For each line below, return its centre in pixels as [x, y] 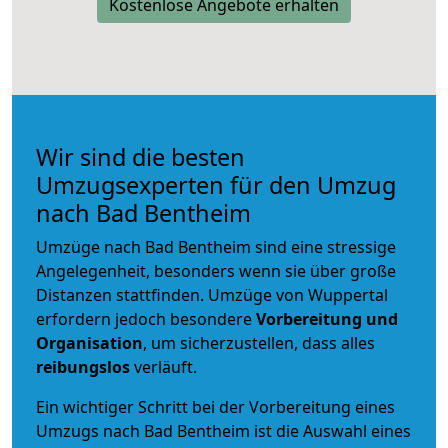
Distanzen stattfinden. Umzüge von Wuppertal [212, 294]
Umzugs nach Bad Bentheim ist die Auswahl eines [223, 430]
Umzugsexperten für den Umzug [216, 184]
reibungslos [83, 366]
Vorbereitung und [327, 318]
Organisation [89, 342]
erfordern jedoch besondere [146, 318]
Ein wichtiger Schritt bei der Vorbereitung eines [215, 406]
